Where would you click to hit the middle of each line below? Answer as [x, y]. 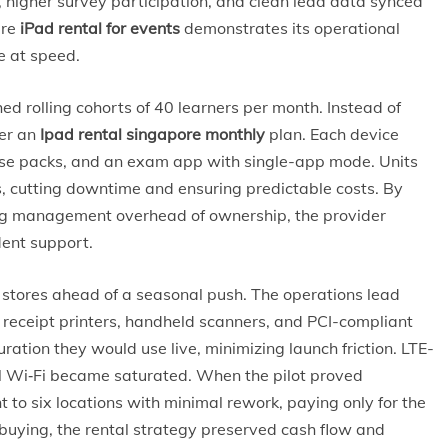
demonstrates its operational [290, 28]
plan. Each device [332, 134]
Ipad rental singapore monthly [152, 134]
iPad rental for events [100, 28]
